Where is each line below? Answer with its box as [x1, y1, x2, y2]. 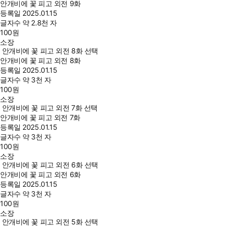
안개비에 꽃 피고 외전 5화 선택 [2, 217, 99, 226]
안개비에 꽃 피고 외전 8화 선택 [2, 46, 99, 55]
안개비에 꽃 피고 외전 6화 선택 [2, 160, 99, 169]
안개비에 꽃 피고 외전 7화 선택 [2, 103, 98, 112]
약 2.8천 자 [22, 18, 57, 27]
